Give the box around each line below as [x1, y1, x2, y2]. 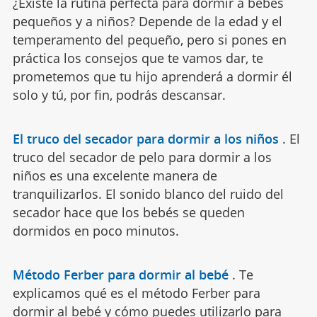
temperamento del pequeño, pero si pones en [12, 31, 287, 49]
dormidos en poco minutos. [12, 222, 179, 240]
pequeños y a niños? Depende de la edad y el [12, 13, 282, 30]
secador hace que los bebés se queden [12, 204, 245, 221]
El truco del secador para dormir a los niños [12, 130, 279, 148]
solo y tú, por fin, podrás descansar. [12, 86, 226, 104]
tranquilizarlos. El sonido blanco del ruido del [12, 185, 284, 203]
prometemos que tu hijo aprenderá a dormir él [12, 68, 292, 86]
